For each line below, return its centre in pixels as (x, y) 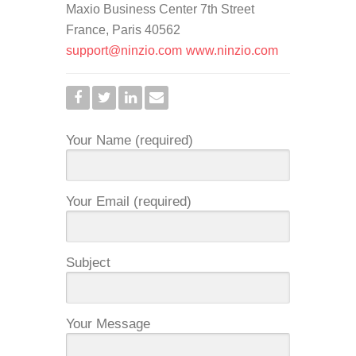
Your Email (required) (129, 201)
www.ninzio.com (232, 50)
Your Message (108, 324)
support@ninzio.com (124, 50)
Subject (88, 263)
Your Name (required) (130, 140)
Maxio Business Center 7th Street (160, 9)
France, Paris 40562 (123, 30)
